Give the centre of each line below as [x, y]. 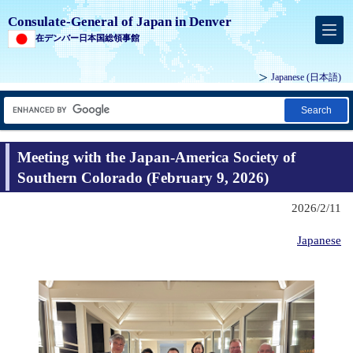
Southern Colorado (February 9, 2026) [143, 177]
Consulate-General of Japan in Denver [120, 22]
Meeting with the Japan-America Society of [156, 157]
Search [316, 111]
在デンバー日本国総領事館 [87, 38]
